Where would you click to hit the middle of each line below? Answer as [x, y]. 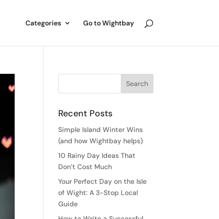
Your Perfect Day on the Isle [103, 181]
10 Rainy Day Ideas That [97, 155]
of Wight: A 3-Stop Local [98, 193]
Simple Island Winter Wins [101, 130]
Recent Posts [86, 113]
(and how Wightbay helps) [101, 141]
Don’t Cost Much [85, 167]
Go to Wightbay [108, 23]
